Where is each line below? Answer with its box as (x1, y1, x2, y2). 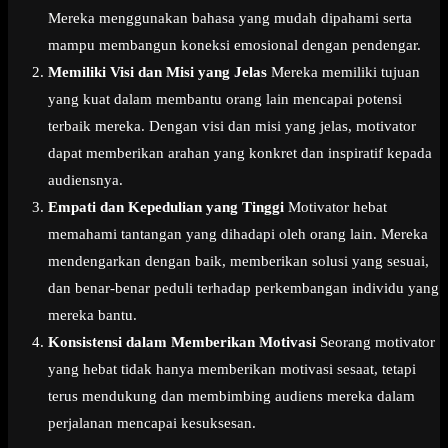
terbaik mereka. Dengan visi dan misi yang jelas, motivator (48, 118, 416, 135)
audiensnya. (48, 172, 123, 189)
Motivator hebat (284, 199, 387, 216)
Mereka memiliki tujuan (267, 64, 420, 81)
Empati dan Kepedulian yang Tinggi (48, 199, 284, 216)
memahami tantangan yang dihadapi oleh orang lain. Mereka (48, 226, 428, 243)
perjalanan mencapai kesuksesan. (48, 415, 256, 432)
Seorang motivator (316, 334, 435, 351)
